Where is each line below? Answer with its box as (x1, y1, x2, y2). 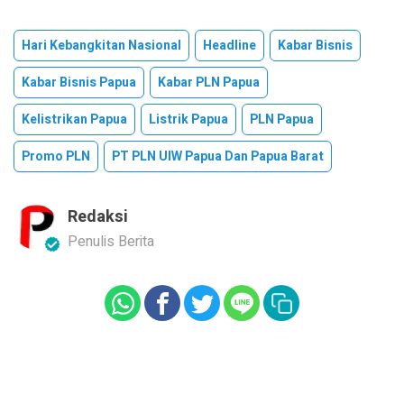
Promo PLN (22, 147, 90, 166)
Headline (203, 36, 256, 55)
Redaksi (68, 205, 128, 229)
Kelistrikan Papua (22, 110, 127, 129)
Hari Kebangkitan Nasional (22, 36, 181, 55)
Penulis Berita (68, 231, 154, 252)
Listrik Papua (149, 110, 228, 129)
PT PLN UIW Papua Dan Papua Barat (112, 147, 324, 166)
